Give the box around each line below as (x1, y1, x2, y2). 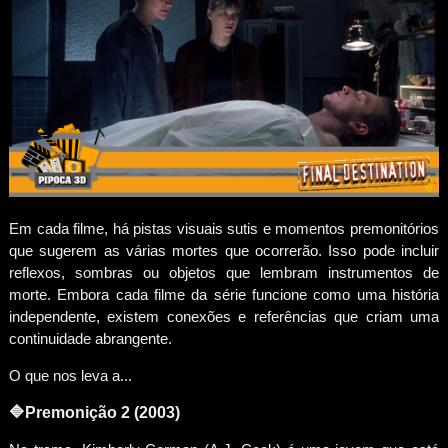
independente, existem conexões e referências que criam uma (8, 308, 440, 326)
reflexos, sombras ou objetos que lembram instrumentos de (8, 264, 440, 282)
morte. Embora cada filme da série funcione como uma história (8, 286, 440, 304)
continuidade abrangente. (8, 330, 176, 348)
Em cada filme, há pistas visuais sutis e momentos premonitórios (8, 220, 440, 238)
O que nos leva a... (8, 367, 132, 385)
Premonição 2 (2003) (24, 404, 180, 422)
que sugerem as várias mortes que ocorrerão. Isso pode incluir (8, 242, 440, 260)
